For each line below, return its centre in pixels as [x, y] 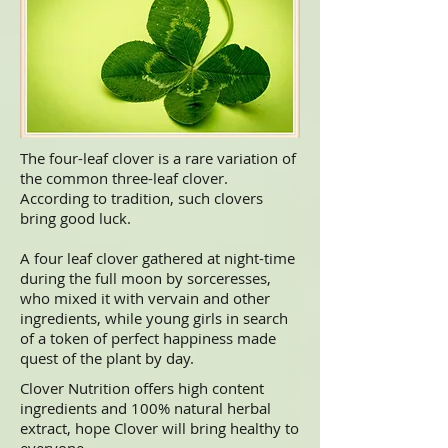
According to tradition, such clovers [141, 198]
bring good [59, 218]
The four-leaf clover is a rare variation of [158, 158]
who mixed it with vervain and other [145, 298]
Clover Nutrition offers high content [142, 388]
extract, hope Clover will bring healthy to [159, 428]
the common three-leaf [101, 178]
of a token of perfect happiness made [148, 338]
